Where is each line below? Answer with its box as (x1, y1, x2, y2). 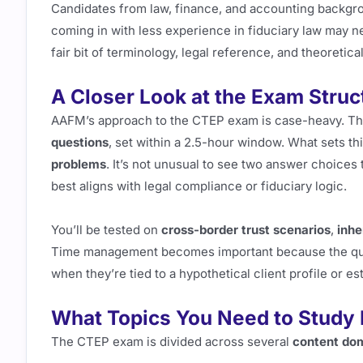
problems (51, 156, 106, 173)
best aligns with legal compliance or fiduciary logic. (51, 178, 347, 194)
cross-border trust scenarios (161, 221, 331, 237)
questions (51, 135, 109, 151)
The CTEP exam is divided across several (51, 333, 293, 349)
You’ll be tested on (51, 221, 161, 237)
